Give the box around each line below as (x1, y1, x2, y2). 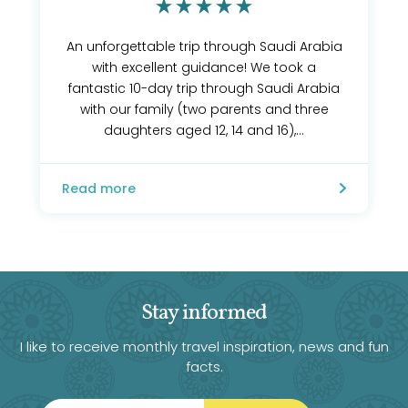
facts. (185, 357, 223, 376)
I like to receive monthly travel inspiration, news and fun (19, 337, 389, 356)
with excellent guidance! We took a (92, 58, 316, 76)
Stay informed (141, 298, 267, 329)
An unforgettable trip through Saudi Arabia (66, 37, 342, 56)
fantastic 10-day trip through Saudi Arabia (68, 79, 340, 97)
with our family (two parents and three (79, 100, 329, 118)
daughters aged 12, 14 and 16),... (104, 121, 304, 139)
